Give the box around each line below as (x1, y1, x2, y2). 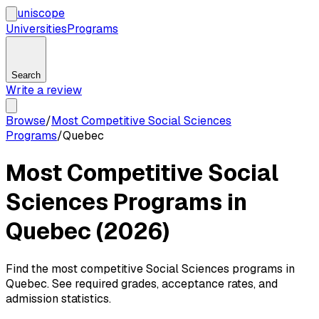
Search (11, 70, 41, 80)
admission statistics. (6, 291, 111, 306)
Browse (6, 113, 46, 128)
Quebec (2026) (6, 216, 169, 246)
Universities (6, 21, 67, 36)
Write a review (6, 83, 82, 98)
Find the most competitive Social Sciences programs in (6, 261, 295, 276)
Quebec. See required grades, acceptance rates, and (6, 276, 278, 291)
